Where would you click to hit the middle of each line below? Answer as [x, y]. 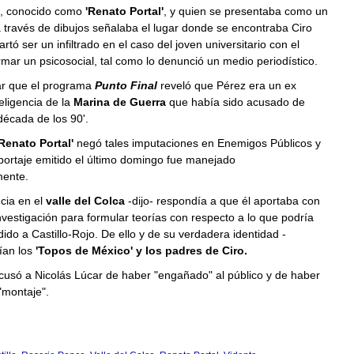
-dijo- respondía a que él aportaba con [224, 201]
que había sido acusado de [235, 102]
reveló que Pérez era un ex [228, 85]
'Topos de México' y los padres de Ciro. [139, 250]
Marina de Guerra [119, 102]
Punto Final [126, 85]
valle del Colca [87, 201]
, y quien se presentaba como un [245, 11]
